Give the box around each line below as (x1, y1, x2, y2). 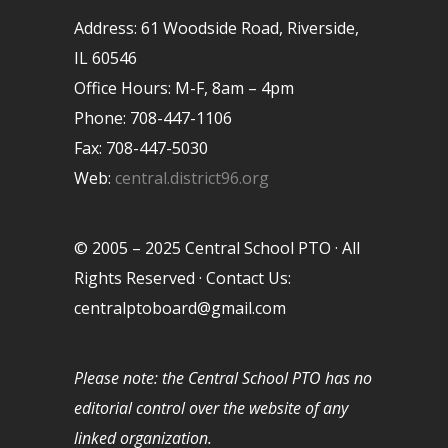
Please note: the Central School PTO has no (74, 366, 372, 389)
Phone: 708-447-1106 (74, 106, 232, 129)
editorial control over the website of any (74, 396, 348, 419)
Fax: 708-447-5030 (74, 136, 208, 159)
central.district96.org (115, 166, 269, 189)
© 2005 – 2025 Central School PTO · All (74, 236, 360, 259)
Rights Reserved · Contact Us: (74, 266, 291, 289)
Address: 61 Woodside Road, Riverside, (74, 16, 359, 39)
